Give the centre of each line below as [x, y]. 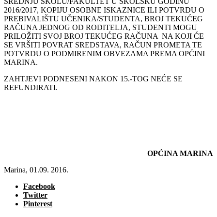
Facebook [39, 186]
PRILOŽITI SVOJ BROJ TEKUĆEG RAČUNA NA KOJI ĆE [104, 36]
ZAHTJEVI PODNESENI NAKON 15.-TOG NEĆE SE [93, 78]
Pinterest [38, 203]
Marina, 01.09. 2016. [36, 170]
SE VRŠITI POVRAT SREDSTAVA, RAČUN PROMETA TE [103, 45]
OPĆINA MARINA [180, 153]
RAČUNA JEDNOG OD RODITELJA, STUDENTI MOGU [101, 27]
